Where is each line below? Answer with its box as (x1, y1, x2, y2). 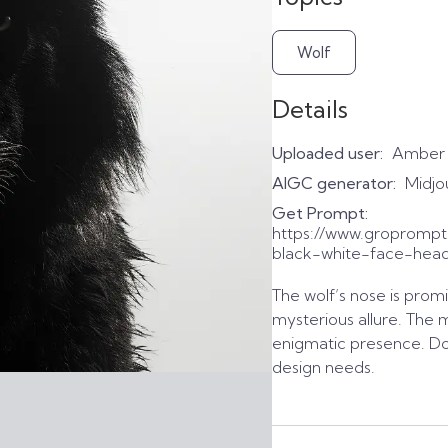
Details (272, 94, 348, 124)
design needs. (272, 357, 375, 377)
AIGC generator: (272, 173, 396, 193)
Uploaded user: (272, 143, 383, 163)
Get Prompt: (272, 203, 368, 223)
